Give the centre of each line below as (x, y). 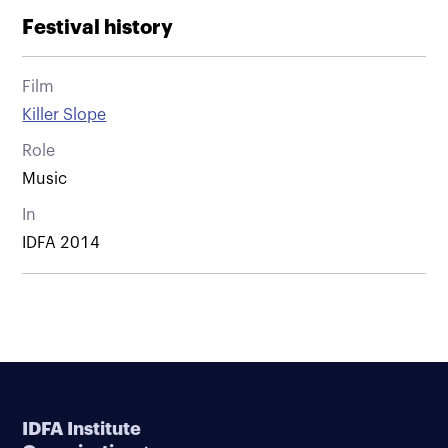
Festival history (98, 27)
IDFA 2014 (61, 242)
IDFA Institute (82, 428)
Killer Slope (64, 114)
